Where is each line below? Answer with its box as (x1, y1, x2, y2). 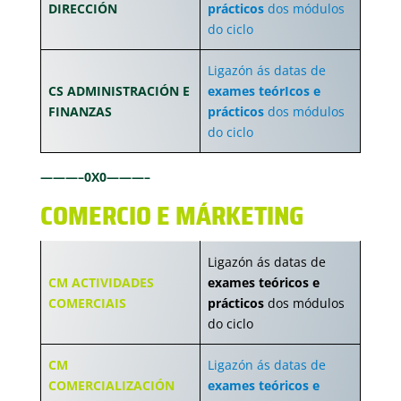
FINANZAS (48, 103, 112, 120)
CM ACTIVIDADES (48, 274, 154, 291)
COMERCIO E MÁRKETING (39, 196, 303, 235)
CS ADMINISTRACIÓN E (48, 82, 190, 99)
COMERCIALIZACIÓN (48, 377, 175, 394)
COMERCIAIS (48, 294, 126, 311)
